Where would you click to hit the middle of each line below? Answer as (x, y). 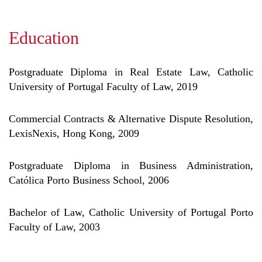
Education (44, 38)
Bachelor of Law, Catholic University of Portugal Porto (131, 212)
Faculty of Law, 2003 (54, 227)
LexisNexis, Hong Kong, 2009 (74, 133)
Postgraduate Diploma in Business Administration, (131, 166)
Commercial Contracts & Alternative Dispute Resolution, (131, 119)
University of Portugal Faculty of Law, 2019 (103, 87)
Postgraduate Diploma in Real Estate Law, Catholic (131, 72)
